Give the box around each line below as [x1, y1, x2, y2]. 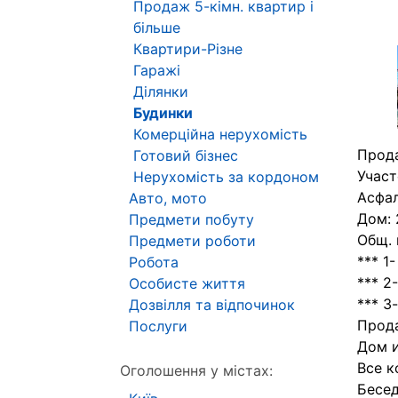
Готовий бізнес [133, 147, 238, 164]
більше [133, 19, 180, 36]
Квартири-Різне [133, 40, 243, 58]
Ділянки [133, 83, 188, 100]
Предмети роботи [129, 232, 256, 250]
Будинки [133, 104, 193, 122]
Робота [129, 253, 179, 271]
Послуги [129, 317, 187, 335]
